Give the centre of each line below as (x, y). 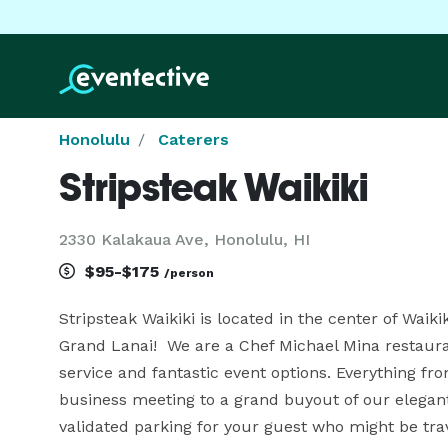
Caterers (193, 139)
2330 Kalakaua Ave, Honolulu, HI (184, 239)
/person (189, 273)
